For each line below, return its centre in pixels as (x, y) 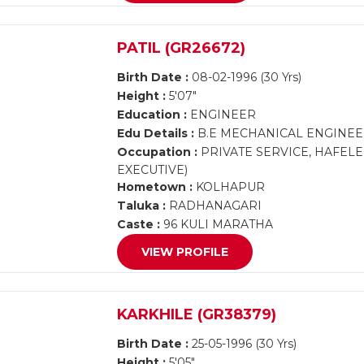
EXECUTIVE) (153, 170)
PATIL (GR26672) (182, 48)
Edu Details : (156, 133)
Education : (152, 115)
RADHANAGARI (214, 206)
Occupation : (158, 152)
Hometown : (155, 187)
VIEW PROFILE (185, 252)
